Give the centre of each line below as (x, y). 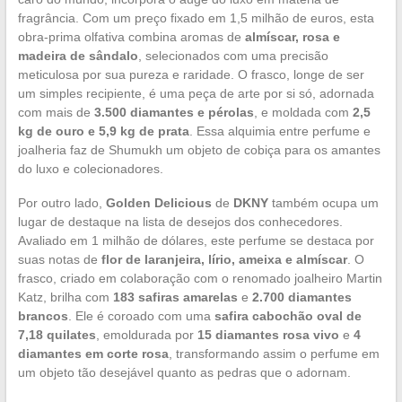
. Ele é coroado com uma (141, 315)
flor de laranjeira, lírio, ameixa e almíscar (224, 259)
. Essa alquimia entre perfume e (280, 131)
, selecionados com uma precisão (233, 55)
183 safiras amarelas (175, 297)
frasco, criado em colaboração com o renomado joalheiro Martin (200, 278)
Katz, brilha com (65, 297)
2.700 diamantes (301, 297)
